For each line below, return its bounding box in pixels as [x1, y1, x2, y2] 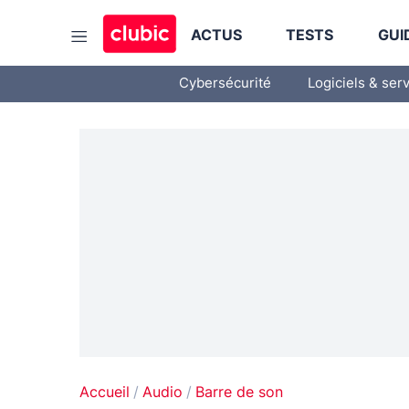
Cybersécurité [179, 77, 271, 90]
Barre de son [195, 385, 283, 400]
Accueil [79, 385, 130, 400]
